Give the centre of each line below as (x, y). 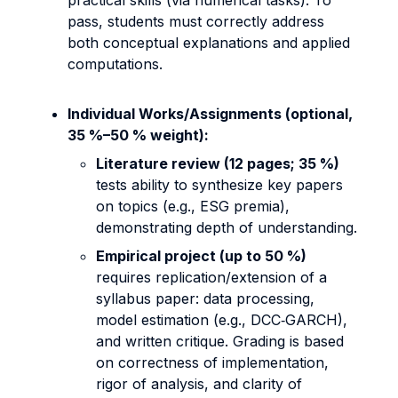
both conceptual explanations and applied (209, 43)
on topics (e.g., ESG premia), (193, 206)
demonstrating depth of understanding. (227, 227)
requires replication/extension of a (211, 277)
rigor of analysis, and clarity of (199, 384)
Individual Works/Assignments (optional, (210, 114)
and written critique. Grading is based (220, 341)
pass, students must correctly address (196, 21)
